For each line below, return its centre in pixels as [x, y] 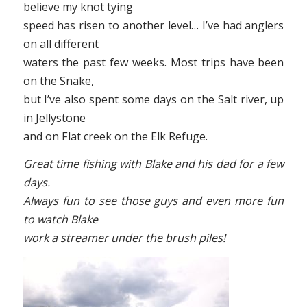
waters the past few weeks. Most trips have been [153, 62]
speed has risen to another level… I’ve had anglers [153, 25]
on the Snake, [58, 81]
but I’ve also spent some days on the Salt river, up [153, 99]
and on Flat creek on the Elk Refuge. [115, 136]
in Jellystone [54, 118]
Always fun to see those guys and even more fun [153, 201]
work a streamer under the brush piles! [124, 238]
